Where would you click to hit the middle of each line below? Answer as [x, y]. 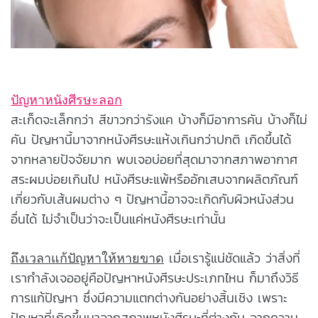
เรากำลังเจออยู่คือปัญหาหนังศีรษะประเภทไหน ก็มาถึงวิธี [155, 278]
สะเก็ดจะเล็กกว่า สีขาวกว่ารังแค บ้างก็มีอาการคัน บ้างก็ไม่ [159, 119]
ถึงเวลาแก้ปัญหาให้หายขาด [87, 258]
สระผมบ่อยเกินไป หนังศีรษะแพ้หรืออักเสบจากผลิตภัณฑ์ [154, 179]
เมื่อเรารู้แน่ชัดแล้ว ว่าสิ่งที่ [232, 258]
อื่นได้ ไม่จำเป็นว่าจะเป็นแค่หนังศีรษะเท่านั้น [118, 219]
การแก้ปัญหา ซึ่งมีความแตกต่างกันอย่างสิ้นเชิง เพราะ [149, 297]
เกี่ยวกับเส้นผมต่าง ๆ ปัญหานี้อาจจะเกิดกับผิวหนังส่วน [152, 199]
